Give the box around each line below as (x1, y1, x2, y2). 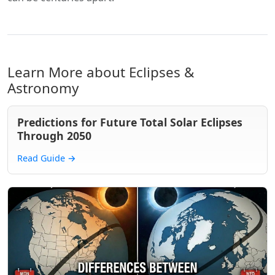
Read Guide (17, 152, 68, 164)
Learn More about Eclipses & (7, 63, 194, 82)
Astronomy (7, 79, 79, 98)
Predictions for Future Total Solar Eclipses (17, 115, 242, 130)
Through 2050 (17, 128, 91, 143)
